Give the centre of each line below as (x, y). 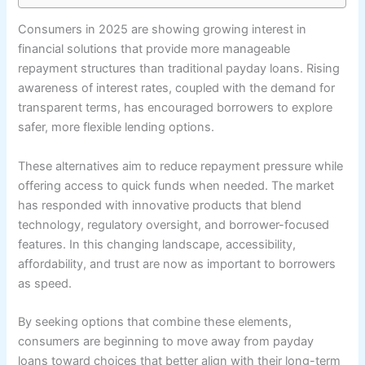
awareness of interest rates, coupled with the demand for (177, 88)
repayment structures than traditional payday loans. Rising (179, 69)
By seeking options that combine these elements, (155, 322)
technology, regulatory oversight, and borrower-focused (174, 224)
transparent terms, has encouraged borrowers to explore (176, 108)
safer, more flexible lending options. (117, 128)
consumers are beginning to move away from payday (166, 341)
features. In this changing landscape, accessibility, (157, 244)
